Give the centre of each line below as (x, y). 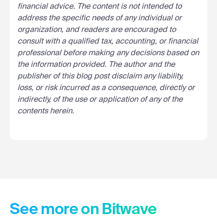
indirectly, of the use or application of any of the (100, 100)
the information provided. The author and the (96, 65)
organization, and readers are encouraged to (97, 30)
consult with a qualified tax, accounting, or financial (108, 42)
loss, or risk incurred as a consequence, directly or (106, 88)
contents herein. (46, 112)
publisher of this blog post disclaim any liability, (100, 77)
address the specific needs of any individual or (100, 19)
